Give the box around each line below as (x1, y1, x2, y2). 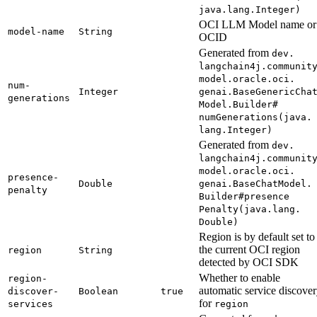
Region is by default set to (199, 230, 315, 243)
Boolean (79, 285, 118, 296)
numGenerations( (199, 111, 284, 122)
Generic (255, 86, 295, 97)
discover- (8, 285, 59, 296)
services (8, 298, 53, 309)
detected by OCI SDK (199, 255, 299, 268)
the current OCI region (199, 243, 300, 255)
